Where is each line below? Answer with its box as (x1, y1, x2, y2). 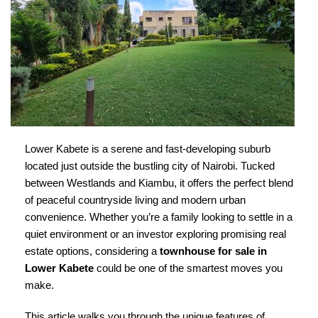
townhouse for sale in (160, 245, 267, 257)
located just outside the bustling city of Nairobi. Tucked (25, 160, 275, 172)
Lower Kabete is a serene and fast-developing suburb (25, 143, 270, 155)
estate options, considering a (25, 245, 160, 257)
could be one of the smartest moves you (94, 262, 283, 274)
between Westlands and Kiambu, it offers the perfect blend (25, 177, 293, 189)
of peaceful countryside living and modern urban (25, 194, 246, 206)
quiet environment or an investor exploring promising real (25, 228, 286, 240)
